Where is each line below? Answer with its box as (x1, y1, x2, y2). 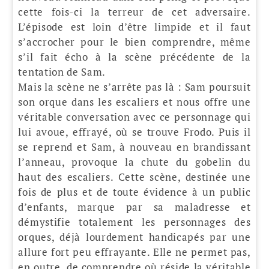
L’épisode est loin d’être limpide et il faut (18, 19, 251, 34)
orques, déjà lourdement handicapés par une (18, 229, 251, 244)
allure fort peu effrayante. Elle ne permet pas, (18, 244, 251, 259)
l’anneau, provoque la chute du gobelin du (18, 154, 251, 169)
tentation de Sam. (18, 64, 106, 79)
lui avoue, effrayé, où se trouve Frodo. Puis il (18, 124, 251, 139)
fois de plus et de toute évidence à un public (18, 184, 251, 199)
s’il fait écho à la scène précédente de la (18, 49, 251, 64)
